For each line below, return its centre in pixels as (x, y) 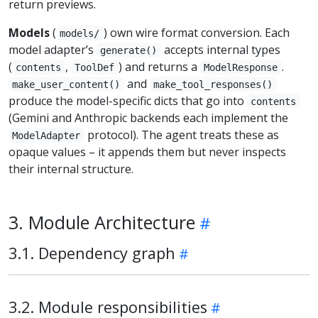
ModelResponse (241, 67)
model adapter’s (53, 49)
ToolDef (95, 67)
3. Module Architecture (102, 222)
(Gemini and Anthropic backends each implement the (148, 117)
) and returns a (159, 66)
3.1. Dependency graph (92, 253)
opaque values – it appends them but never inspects (147, 152)
